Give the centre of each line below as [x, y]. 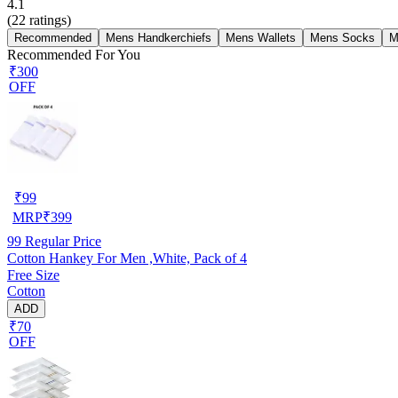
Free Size [33, 275]
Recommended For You [74, 54]
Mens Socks [342, 37]
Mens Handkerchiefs [159, 37]
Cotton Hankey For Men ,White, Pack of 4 [127, 258]
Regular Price [61, 241]
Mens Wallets [261, 37]
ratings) [48, 20]
